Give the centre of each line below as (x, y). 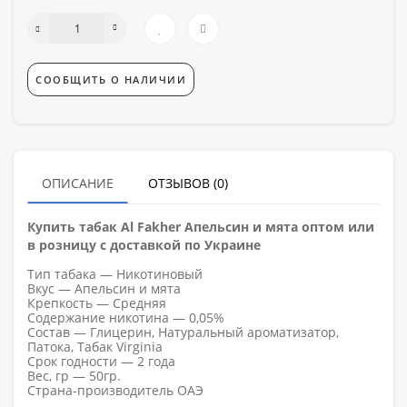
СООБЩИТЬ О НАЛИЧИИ (111, 79)
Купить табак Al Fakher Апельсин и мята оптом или (201, 226)
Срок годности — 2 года (101, 361)
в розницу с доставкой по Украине (144, 244)
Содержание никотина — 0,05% (126, 317)
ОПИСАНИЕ (78, 183)
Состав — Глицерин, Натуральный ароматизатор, (183, 332)
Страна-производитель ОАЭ (115, 390)
